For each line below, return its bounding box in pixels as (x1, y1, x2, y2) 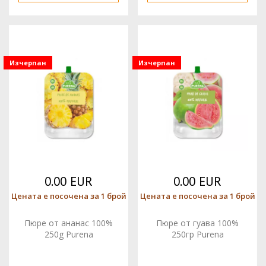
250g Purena (44, 228, 93, 240)
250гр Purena (171, 228, 224, 240)
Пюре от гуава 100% (156, 217, 239, 229)
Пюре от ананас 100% (24, 217, 113, 229)
